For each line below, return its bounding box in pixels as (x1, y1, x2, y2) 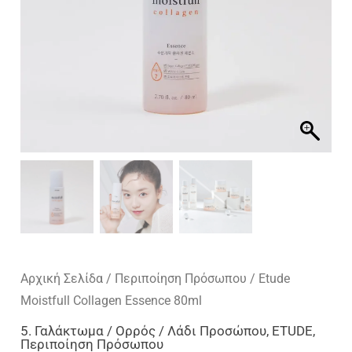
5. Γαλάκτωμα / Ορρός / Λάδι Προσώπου (20, 322, 267, 339)
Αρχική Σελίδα (20, 270, 104, 286)
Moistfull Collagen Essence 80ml (20, 292, 203, 308)
